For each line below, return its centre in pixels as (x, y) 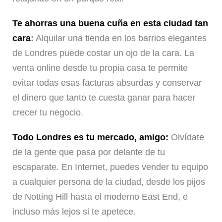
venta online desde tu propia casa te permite (100, 68)
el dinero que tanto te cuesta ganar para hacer (104, 98)
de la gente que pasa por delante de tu (89, 152)
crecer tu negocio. (48, 113)
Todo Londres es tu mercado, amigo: (90, 138)
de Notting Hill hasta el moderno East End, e (100, 197)
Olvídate (186, 138)
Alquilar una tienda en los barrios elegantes (120, 38)
